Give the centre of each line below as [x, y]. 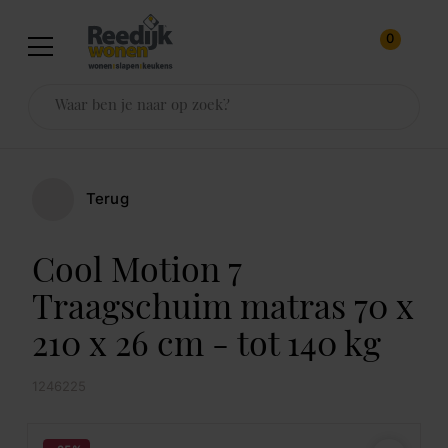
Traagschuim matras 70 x [222, 311]
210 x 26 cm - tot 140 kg [206, 348]
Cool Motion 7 [136, 274]
